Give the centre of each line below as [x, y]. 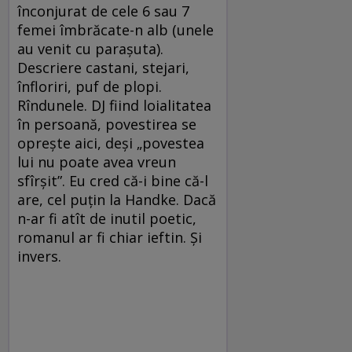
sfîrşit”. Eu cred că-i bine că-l [113, 181]
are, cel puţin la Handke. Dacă [117, 200]
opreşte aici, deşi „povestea [111, 143]
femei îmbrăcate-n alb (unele [115, 30]
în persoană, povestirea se [107, 124]
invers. [41, 256]
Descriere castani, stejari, [103, 68]
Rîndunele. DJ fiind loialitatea [114, 105]
